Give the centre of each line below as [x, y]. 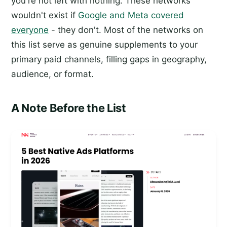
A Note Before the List [69, 108]
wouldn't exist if [45, 15]
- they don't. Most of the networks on [126, 30]
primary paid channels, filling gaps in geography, [109, 60]
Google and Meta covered [131, 15]
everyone [30, 30]
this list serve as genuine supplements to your [104, 45]
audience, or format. [52, 74]
